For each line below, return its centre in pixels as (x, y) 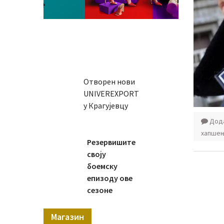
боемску (102, 166)
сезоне (99, 190)
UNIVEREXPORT (111, 93)
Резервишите (111, 142)
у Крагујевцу (105, 105)
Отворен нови (109, 81)
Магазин (67, 216)
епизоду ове (109, 178)
